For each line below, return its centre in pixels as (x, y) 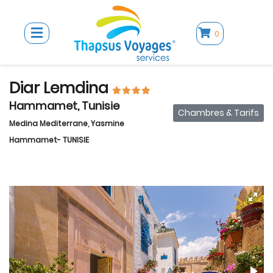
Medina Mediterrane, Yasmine (67, 123)
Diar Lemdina (61, 88)
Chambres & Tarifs (218, 113)
